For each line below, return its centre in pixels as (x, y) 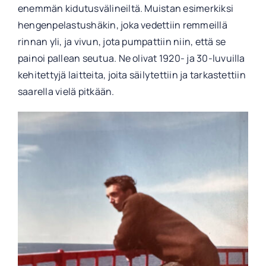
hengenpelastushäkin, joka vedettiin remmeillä (122, 25)
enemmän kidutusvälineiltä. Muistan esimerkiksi (126, 8)
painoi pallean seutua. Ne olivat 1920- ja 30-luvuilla (131, 58)
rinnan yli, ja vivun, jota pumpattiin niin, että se (122, 41)
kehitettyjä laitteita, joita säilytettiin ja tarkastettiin (132, 75)
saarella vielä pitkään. (66, 91)
